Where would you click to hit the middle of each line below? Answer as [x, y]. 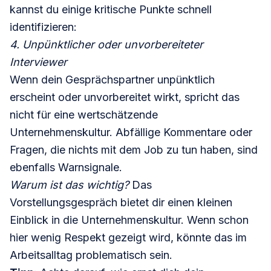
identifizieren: [43, 27]
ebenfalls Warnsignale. [66, 168]
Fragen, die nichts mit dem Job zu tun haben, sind [134, 150]
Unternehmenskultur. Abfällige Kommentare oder [131, 132]
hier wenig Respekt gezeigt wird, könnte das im [128, 238]
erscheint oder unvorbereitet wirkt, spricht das [125, 97]
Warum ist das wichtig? [69, 185]
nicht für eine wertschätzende [84, 115]
